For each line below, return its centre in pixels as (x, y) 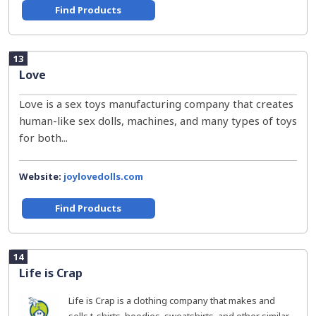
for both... (43, 138)
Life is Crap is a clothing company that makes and (172, 300)
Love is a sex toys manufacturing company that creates (156, 104)
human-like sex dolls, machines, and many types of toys (158, 121)
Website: (41, 176)
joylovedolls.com (103, 176)
